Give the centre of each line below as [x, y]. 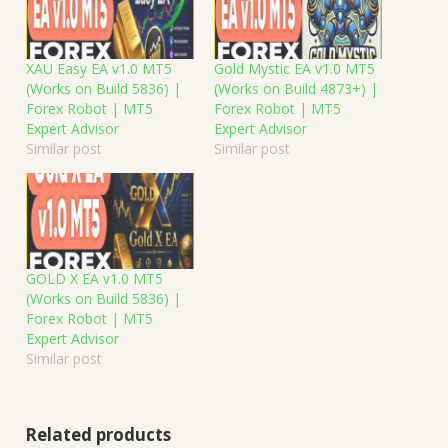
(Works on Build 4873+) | [296, 88]
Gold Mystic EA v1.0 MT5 [294, 68]
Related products [98, 434]
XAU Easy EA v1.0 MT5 [99, 68]
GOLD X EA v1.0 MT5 [94, 278]
